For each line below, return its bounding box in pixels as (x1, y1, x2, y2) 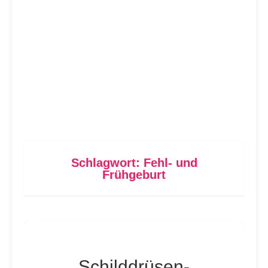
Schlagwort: (71, 156, 144, 169)
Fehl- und (143, 156, 197, 169)
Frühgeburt (102, 168, 166, 181)
